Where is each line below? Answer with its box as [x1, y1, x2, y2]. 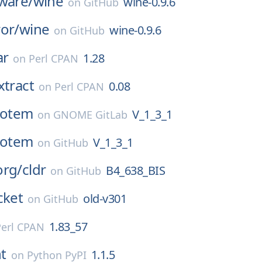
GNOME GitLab [53, 108, 128, 122]
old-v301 [83, 191, 127, 206]
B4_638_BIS [106, 163, 166, 178]
